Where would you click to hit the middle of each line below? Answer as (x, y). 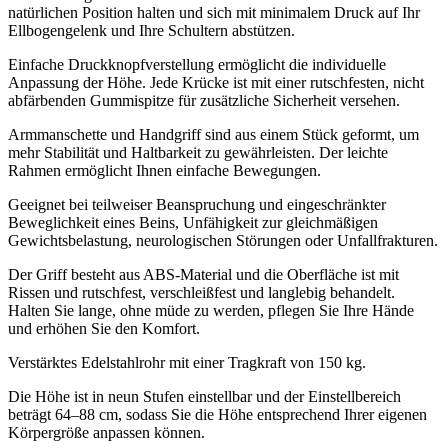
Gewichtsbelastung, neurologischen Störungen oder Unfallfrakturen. (223, 241)
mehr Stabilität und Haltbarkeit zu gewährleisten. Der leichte (198, 153)
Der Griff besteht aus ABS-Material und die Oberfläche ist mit (203, 275)
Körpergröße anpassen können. (106, 433)
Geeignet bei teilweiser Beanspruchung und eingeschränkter (197, 205)
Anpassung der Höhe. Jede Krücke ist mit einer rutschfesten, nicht (216, 83)
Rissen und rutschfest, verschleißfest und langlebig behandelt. (201, 293)
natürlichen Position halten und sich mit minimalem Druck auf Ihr (214, 13)
